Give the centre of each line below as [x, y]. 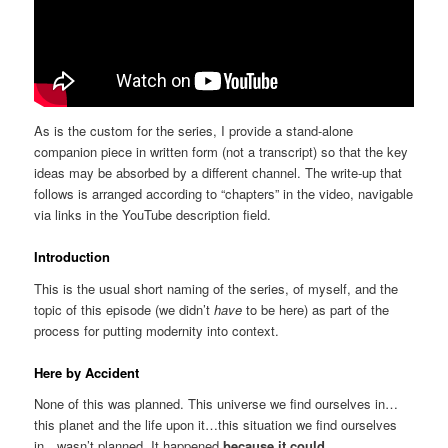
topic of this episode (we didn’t [124, 309]
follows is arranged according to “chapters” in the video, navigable [224, 193]
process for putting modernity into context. [157, 330]
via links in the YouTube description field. [153, 214]
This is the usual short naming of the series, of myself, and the [216, 288]
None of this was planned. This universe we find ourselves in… [216, 404]
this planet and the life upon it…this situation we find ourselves [216, 425]
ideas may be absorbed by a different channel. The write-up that [218, 172]
